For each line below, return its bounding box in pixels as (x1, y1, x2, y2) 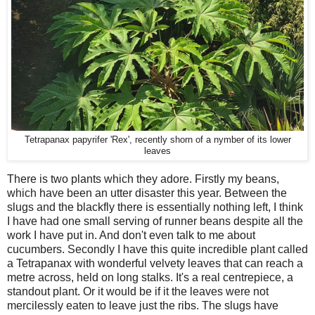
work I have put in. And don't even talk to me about (7, 229, 255, 242)
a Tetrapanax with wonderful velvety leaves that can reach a (7, 257, 303, 270)
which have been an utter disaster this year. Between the (7, 187, 287, 200)
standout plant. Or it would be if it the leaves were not (7, 285, 269, 298)
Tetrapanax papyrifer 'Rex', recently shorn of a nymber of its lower (24, 135, 291, 146)
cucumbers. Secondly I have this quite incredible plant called (7, 243, 308, 256)
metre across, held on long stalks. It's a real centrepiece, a (7, 271, 293, 284)
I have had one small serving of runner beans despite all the (7, 215, 303, 228)
